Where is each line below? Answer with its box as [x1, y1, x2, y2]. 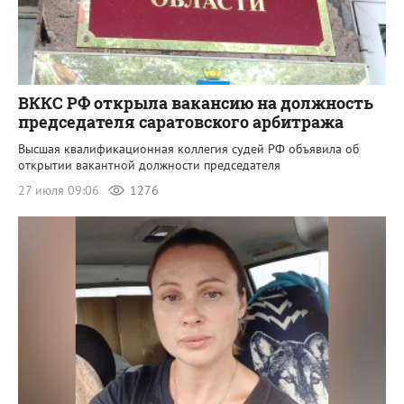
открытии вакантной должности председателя [18, 156, 280, 173]
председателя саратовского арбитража [18, 110, 344, 133]
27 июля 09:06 [18, 181, 103, 198]
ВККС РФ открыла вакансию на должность [18, 91, 373, 114]
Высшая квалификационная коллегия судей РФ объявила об [18, 140, 360, 157]
